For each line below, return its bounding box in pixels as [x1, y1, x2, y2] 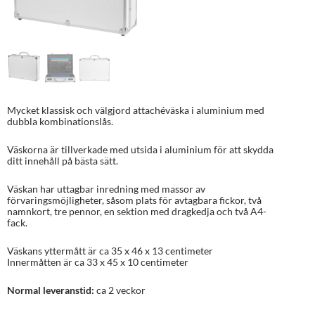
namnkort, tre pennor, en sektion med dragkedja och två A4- [7, 205, 266, 217]
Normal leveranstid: [7, 284, 94, 296]
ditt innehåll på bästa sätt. [7, 155, 118, 167]
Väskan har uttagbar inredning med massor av [7, 183, 205, 195]
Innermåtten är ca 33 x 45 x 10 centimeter [7, 256, 188, 268]
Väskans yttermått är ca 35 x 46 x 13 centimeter [7, 245, 213, 257]
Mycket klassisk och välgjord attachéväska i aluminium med [7, 104, 264, 116]
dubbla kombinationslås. [7, 115, 113, 127]
